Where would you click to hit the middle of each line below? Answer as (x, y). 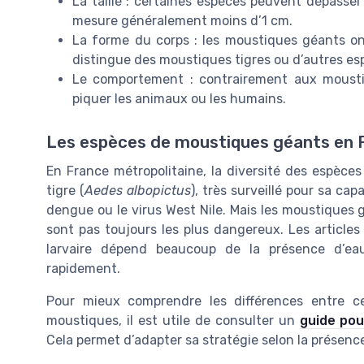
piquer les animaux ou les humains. (179, 98)
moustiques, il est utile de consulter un (173, 320)
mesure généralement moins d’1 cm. (182, 20)
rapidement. (83, 268)
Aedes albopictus (138, 190)
